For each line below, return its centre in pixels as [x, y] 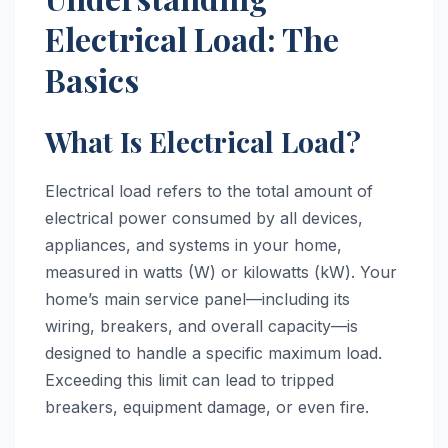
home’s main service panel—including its [197, 298]
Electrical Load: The [192, 39]
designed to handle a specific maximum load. [213, 352]
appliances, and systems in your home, [193, 244]
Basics [92, 80]
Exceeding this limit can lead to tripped [189, 379]
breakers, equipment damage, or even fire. [207, 406]
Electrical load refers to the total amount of [209, 190]
